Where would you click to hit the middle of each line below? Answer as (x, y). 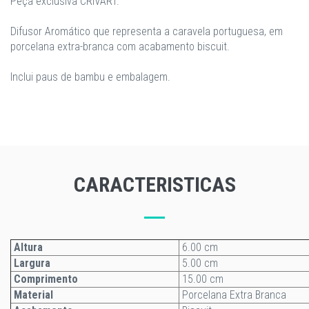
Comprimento (46, 279)
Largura (31, 263)
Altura (27, 247)
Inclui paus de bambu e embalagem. (90, 77)
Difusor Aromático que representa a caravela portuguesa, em (147, 31)
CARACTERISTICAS (154, 185)
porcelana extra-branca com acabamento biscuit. (120, 47)
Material (33, 295)
